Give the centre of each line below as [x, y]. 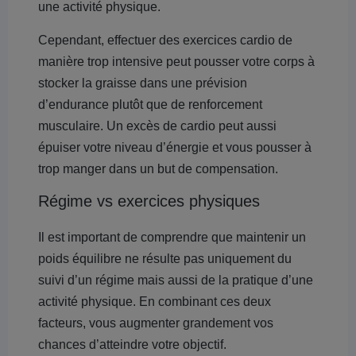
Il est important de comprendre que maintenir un [172, 237]
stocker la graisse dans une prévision [143, 83]
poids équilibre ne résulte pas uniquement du [165, 259]
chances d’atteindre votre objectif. [132, 344]
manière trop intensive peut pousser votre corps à [176, 62]
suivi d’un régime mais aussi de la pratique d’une [176, 280]
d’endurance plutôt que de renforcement [150, 104]
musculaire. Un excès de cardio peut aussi [157, 126]
